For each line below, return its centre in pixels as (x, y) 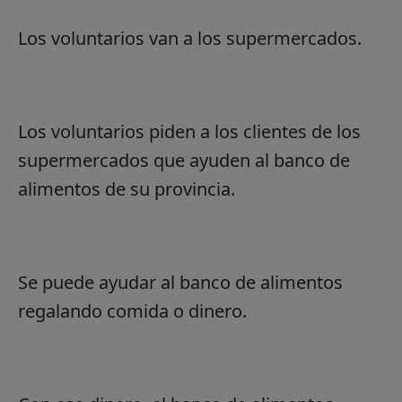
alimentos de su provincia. (127, 188)
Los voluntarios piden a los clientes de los (189, 131)
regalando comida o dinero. (132, 310)
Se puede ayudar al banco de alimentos (180, 282)
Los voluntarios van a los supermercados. (190, 38)
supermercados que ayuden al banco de (184, 160)
